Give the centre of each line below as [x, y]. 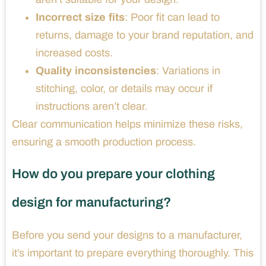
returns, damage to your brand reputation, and [145, 35]
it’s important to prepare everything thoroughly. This [133, 253]
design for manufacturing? [91, 202]
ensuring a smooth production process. [104, 142]
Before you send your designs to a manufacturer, [127, 235]
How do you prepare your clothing [113, 174]
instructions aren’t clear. [91, 106]
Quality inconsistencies [96, 70]
